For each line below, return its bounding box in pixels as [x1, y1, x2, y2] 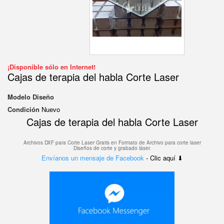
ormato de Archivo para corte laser [121, 139, 201, 146]
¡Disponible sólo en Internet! [7, 62, 95, 71]
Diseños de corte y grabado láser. [73, 144, 151, 151]
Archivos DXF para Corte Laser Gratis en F [23, 139, 121, 146]
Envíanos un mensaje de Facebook [41, 153, 146, 162]
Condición [7, 104, 39, 114]
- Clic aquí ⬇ [145, 153, 183, 162]
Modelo [7, 92, 30, 101]
